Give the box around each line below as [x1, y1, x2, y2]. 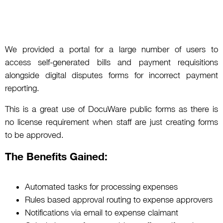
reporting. [5, 83, 39, 93]
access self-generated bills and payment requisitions [5, 57, 218, 67]
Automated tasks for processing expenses [25, 182, 178, 192]
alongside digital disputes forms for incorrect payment [5, 70, 218, 80]
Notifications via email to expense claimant [25, 208, 178, 218]
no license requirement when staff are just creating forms [5, 117, 218, 127]
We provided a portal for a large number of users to [5, 44, 218, 54]
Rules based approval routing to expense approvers [25, 195, 213, 205]
